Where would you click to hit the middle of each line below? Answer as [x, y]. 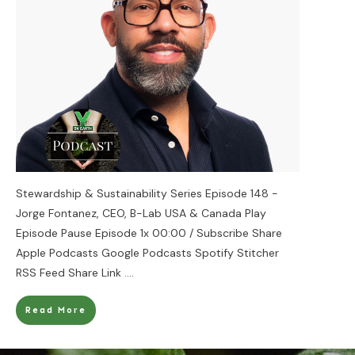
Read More [56, 310]
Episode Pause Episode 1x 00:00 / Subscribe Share [149, 233]
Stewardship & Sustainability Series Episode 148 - [147, 193]
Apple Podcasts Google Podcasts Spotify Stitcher [147, 252]
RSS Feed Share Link [70, 272]
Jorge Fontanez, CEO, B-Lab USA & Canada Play [141, 213]
